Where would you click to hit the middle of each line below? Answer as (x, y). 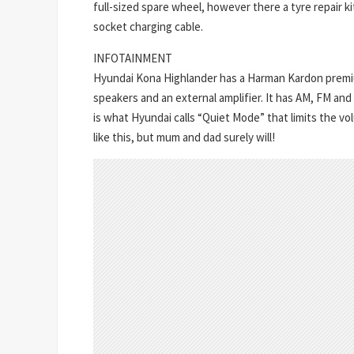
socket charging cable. (148, 26)
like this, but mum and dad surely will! (184, 137)
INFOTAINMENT (133, 58)
